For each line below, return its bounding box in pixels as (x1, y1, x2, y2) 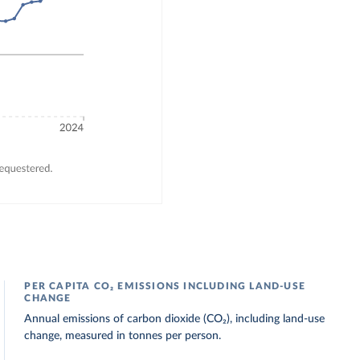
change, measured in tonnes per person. (24, 330, 222, 342)
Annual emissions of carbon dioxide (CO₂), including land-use (24, 313, 325, 325)
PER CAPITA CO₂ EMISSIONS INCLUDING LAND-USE (24, 281, 305, 291)
